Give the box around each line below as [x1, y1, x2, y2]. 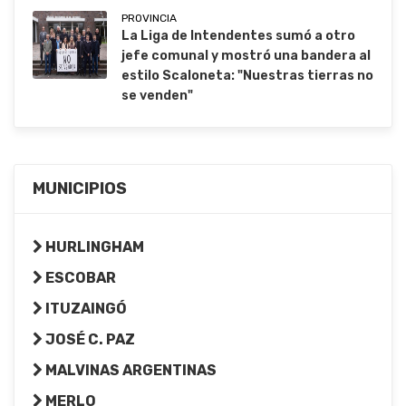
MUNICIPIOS [33, 179, 127, 199]
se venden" [121, 88, 193, 104]
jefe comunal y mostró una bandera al [121, 48, 371, 64]
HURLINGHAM [43, 238, 144, 256]
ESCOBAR [43, 269, 116, 287]
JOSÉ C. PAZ [43, 331, 135, 349]
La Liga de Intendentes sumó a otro [121, 28, 355, 44]
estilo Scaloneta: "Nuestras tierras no [121, 68, 373, 84]
